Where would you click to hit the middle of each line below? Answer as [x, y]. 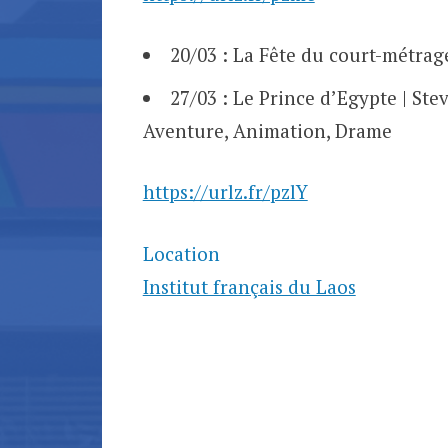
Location [181, 253]
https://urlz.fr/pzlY [225, 192]
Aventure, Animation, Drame [267, 130]
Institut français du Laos [249, 286]
